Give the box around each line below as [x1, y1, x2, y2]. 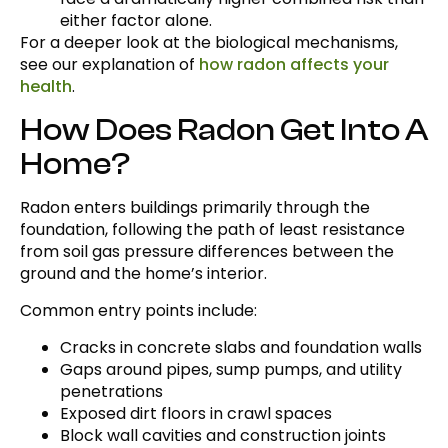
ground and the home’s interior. [20, 262, 267, 286]
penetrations [60, 380, 163, 404]
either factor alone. [60, 9, 212, 33]
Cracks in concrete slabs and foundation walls [60, 336, 422, 360]
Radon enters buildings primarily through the [20, 196, 370, 220]
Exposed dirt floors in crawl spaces [60, 402, 332, 426]
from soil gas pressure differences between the [20, 240, 394, 264]
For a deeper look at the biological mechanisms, [20, 31, 398, 55]
